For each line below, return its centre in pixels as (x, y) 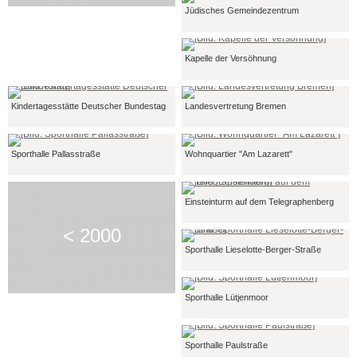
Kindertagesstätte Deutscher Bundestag (88, 106)
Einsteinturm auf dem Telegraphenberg (259, 202)
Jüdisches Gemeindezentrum (242, 10)
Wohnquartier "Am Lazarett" (239, 154)
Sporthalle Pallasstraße (56, 154)
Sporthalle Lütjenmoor (227, 297)
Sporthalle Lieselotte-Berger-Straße (253, 249)
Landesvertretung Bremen (235, 106)
